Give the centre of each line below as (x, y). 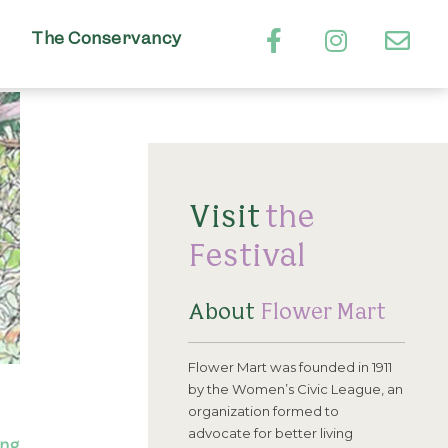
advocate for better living (270, 432)
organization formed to (263, 410)
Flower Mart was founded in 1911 (290, 366)
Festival (247, 253)
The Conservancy (106, 40)
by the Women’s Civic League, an (295, 388)
